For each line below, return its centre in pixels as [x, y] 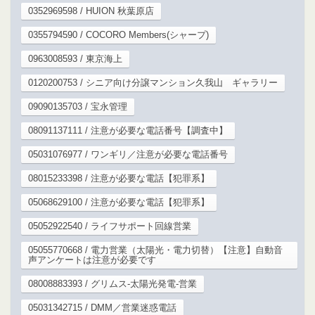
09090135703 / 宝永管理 [78, 106]
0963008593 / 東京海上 [75, 58]
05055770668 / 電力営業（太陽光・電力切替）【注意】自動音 [155, 250]
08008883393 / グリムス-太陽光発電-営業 [112, 283]
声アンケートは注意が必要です [92, 259]
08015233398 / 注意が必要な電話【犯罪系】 [119, 178]
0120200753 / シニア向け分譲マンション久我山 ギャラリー [153, 82]
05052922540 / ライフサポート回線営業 [110, 226]
